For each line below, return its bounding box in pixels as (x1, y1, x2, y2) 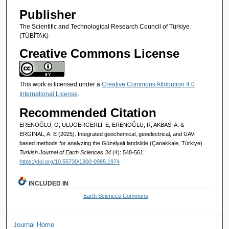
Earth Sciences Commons (83, 192, 148, 199)
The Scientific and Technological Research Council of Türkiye (19, 23, 190, 31)
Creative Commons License (19, 47, 179, 61)
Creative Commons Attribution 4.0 (101, 81, 195, 88)
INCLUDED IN (29, 179, 69, 187)
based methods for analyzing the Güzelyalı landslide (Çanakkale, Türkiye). (19, 140, 204, 146)
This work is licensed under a (19, 81, 102, 88)
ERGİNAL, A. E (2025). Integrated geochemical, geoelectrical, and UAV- (19, 130, 196, 137)
